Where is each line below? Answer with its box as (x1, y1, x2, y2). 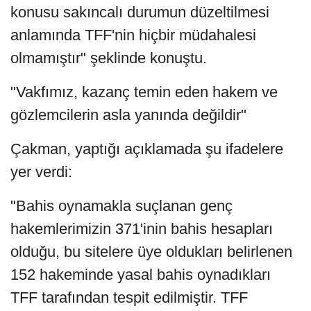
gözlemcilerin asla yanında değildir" (10, 106, 246, 124)
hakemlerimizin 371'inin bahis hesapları (10, 220, 273, 238)
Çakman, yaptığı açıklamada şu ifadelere (10, 140, 283, 158)
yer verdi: (10, 163, 72, 181)
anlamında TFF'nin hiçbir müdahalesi (10, 26, 256, 44)
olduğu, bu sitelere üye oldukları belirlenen (10, 243, 292, 261)
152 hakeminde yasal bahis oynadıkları (10, 266, 271, 284)
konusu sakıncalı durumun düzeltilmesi (10, 3, 269, 22)
